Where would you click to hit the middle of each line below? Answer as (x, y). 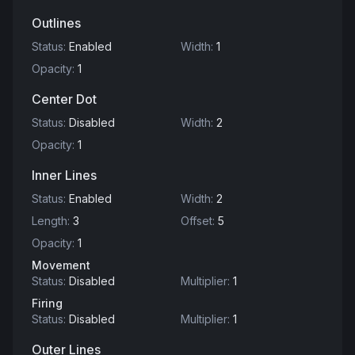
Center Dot (64, 99)
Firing (47, 303)
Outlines (56, 23)
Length (50, 221)
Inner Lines (64, 175)
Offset (197, 221)
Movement (61, 265)
